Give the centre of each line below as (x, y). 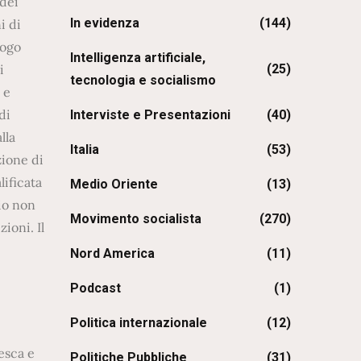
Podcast (96, 288)
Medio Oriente (114, 184)
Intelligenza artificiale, (138, 57)
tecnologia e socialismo (143, 80)
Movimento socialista (136, 218)
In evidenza (105, 23)
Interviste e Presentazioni (151, 114)
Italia (85, 149)
